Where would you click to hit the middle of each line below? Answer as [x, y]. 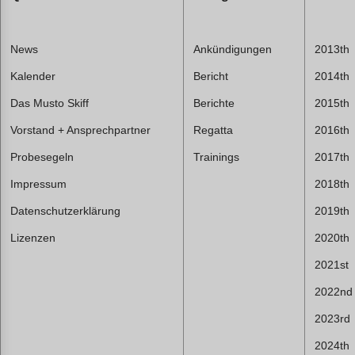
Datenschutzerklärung [65, 210]
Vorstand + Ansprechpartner [80, 130]
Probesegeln [42, 157]
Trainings [216, 157]
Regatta [213, 130]
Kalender [33, 76]
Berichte [214, 103]
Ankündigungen [233, 49]
